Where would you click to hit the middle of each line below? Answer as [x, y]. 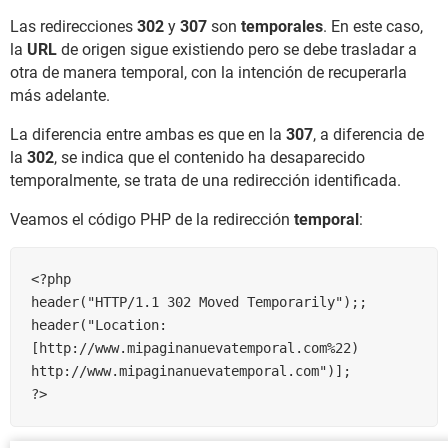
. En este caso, [373, 27]
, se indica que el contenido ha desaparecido [209, 158]
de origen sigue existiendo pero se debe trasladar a [237, 50]
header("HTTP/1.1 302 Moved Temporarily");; [199, 302]
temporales [282, 27]
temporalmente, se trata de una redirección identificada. [205, 181]
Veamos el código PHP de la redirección [152, 220]
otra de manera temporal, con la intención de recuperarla [208, 73]
